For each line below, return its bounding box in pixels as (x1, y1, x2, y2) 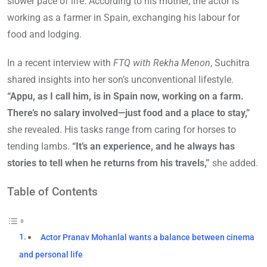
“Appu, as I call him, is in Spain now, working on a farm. (7, 91, 244, 103)
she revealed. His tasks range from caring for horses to (7, 124, 236, 136)
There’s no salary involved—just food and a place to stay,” (7, 107, 250, 119)
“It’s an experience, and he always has (70, 141, 235, 153)
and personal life (19, 250, 83, 260)
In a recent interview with (7, 57, 113, 69)
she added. (210, 157, 258, 169)
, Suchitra (210, 57, 250, 69)
